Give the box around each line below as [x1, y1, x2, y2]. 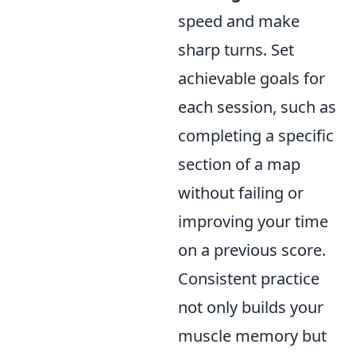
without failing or [178, 182, 304, 203]
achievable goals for [178, 68, 325, 89]
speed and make [178, 10, 300, 32]
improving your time [178, 211, 328, 232]
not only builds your [178, 296, 323, 318]
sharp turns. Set [178, 39, 294, 60]
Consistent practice [178, 268, 319, 289]
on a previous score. [178, 239, 326, 261]
